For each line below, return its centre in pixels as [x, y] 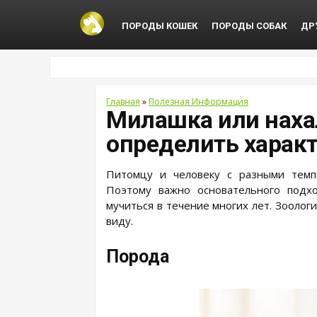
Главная [123, 102]
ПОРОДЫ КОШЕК [159, 26]
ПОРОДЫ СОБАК [249, 26]
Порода [138, 257]
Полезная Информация [198, 102]
